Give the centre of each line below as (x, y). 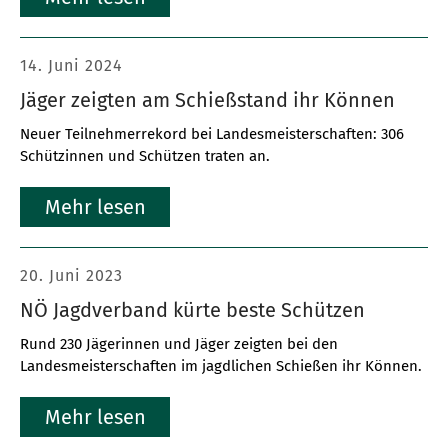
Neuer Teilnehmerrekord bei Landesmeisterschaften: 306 (212, 134)
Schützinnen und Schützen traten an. (145, 156)
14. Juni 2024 (71, 65)
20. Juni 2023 (71, 275)
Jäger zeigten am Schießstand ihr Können (207, 100)
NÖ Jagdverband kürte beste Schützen (192, 310)
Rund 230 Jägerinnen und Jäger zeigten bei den (179, 344)
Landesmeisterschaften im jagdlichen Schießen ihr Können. (221, 366)
